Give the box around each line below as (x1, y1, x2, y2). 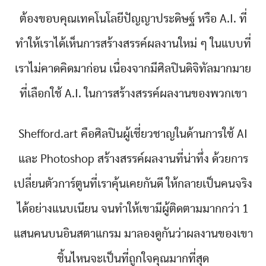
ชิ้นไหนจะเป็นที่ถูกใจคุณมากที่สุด (57, 253, 209, 265)
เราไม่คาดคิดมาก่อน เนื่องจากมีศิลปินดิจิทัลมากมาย (15, 63, 251, 75)
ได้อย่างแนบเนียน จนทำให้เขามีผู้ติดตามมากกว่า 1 (17, 203, 249, 215)
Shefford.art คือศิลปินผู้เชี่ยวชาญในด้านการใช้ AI (18, 128, 248, 140)
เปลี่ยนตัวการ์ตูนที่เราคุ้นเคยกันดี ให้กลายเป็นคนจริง (14, 178, 252, 190)
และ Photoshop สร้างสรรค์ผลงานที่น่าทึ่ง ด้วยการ (18, 153, 248, 165)
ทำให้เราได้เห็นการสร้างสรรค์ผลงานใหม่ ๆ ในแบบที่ (15, 38, 251, 50)
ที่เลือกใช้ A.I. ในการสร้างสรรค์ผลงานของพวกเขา (19, 88, 247, 100)
